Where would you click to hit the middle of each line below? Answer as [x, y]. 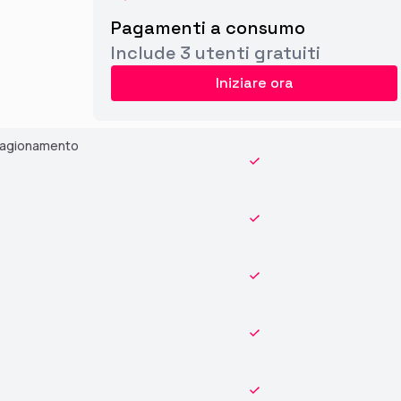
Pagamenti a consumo [208, 28]
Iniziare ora [254, 83]
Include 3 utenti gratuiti [216, 53]
